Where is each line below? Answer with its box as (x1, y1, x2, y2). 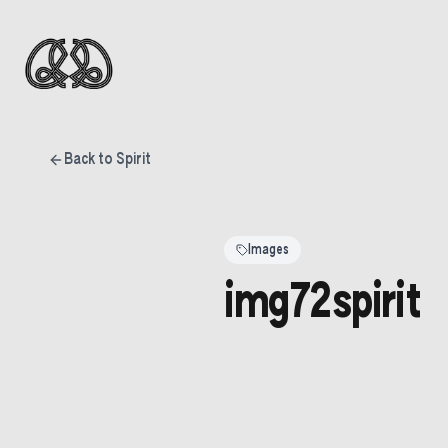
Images (248, 243, 289, 257)
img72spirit (224, 280, 421, 328)
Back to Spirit (64, 152, 151, 168)
